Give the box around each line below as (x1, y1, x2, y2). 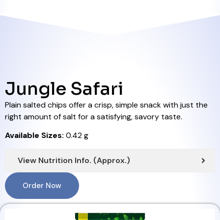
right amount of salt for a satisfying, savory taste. (5, 111, 182, 122)
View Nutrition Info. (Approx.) (18, 155, 130, 165)
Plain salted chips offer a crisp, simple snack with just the (5, 99, 208, 110)
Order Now (23, 180, 61, 191)
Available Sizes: (5, 130, 64, 141)
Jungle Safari (5, 77, 123, 100)
